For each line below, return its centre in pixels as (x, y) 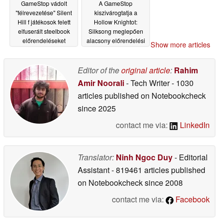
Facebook (192, 199)
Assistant (95, 170)
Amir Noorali (101, 83)
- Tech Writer (148, 83)
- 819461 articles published (158, 170)
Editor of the (99, 70)
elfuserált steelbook (44, 31)
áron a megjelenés (116, 50)
